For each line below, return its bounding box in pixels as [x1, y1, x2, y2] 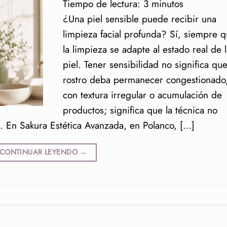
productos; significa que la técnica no [62, 102, 217, 117]
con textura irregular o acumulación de [62, 87, 222, 102]
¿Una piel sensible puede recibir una [62, 11, 216, 26]
